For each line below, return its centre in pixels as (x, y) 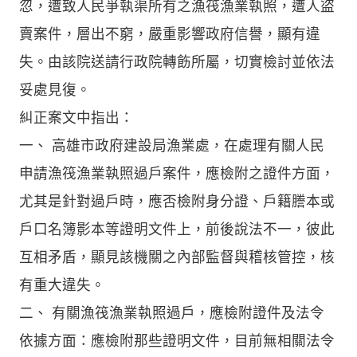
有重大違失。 (62, 285)
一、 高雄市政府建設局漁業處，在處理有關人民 (172, 145)
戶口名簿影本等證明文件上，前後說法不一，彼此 (177, 229)
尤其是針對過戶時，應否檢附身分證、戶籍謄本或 (177, 201)
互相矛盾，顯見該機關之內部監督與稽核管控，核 (177, 257)
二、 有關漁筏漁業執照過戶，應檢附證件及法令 (172, 313)
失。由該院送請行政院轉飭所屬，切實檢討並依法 (177, 62)
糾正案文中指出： (76, 118)
